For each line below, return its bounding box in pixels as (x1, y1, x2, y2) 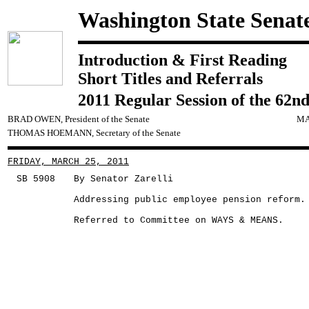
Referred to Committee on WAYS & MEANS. (74, 215, 283, 226)
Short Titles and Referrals (78, 70, 263, 88)
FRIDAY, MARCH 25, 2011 (8, 157, 129, 167)
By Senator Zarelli (74, 174, 173, 184)
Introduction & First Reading (78, 51, 287, 69)
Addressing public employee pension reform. (74, 195, 306, 205)
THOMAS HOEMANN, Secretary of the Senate (8, 128, 181, 138)
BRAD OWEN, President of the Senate (8, 114, 150, 124)
